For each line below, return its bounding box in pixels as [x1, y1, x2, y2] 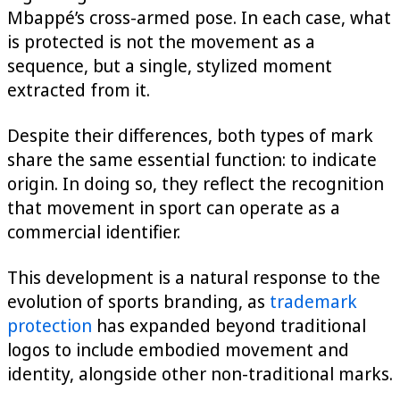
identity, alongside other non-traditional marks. [7, 361, 393, 386]
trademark [270, 288, 357, 313]
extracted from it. [7, 77, 150, 102]
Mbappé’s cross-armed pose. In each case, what [7, 4, 391, 29]
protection [7, 312, 92, 337]
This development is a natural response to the [7, 264, 380, 289]
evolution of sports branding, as [7, 288, 270, 313]
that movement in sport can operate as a [7, 195, 340, 220]
